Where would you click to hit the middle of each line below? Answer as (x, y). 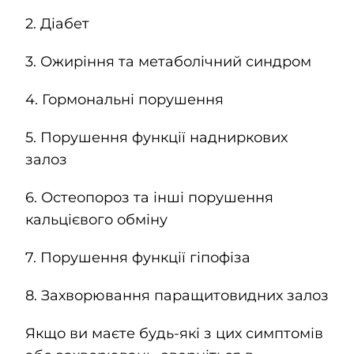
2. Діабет (57, 23)
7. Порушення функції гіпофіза (137, 257)
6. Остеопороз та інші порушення (149, 197)
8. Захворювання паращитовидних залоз (177, 295)
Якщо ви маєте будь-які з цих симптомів (174, 333)
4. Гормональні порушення (124, 99)
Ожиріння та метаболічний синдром (175, 61)
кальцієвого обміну (96, 219)
